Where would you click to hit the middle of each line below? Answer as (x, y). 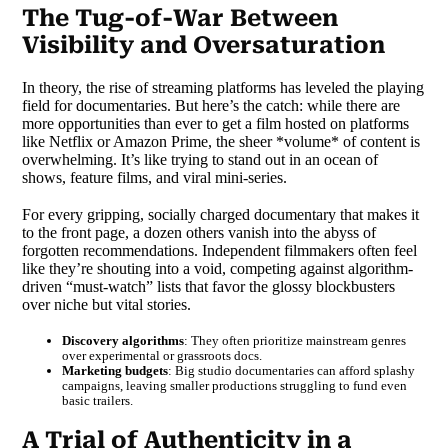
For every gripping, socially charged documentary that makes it (221, 214)
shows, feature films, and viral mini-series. (155, 177)
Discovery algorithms (123, 340)
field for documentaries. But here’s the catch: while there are (211, 105)
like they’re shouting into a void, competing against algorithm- (218, 268)
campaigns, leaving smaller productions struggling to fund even (235, 385)
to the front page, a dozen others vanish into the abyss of (199, 232)
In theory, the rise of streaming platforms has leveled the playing (223, 87)
